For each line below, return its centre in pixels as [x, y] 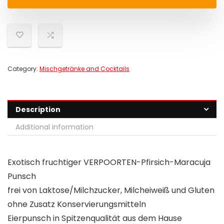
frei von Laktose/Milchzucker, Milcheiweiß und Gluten [111, 190]
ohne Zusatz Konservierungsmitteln [77, 204]
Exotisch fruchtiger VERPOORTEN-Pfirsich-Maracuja [109, 162]
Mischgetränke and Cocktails [84, 69]
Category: [23, 69]
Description [38, 110]
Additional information [54, 127]
